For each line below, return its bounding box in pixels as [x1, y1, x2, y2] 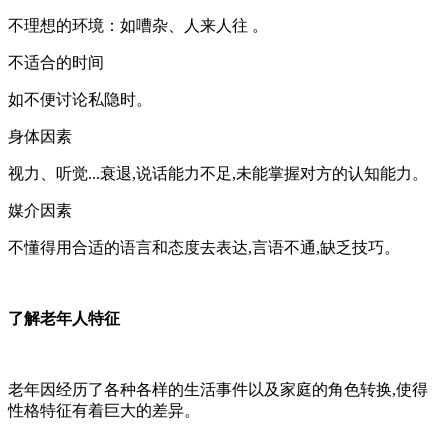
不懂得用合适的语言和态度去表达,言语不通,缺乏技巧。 [8, 238, 400, 256]
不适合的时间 [8, 53, 104, 71]
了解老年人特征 [8, 309, 120, 327]
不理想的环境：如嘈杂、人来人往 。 [8, 16, 268, 34]
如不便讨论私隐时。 [8, 90, 152, 108]
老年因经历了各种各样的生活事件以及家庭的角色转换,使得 [8, 380, 428, 398]
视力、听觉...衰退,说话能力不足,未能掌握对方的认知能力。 [8, 164, 428, 182]
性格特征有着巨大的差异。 [8, 401, 200, 419]
